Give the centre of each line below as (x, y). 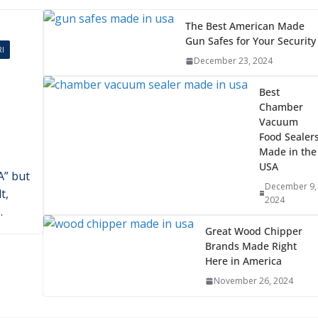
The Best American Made (245, 231)
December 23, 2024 (233, 265)
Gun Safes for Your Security (250, 246)
